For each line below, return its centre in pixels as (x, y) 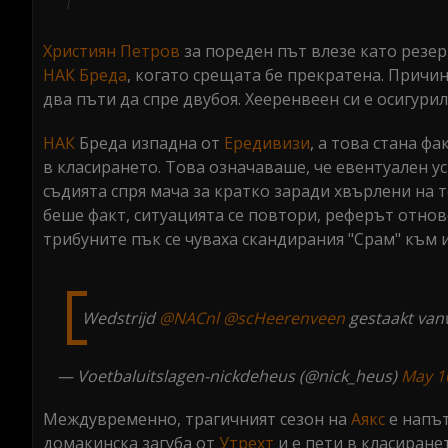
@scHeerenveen (284, 318)
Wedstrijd (120, 318)
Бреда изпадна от (149, 143)
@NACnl (189, 318)
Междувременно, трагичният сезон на (197, 419)
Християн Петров (111, 51)
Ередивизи (267, 143)
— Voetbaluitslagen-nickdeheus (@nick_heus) (229, 376)
